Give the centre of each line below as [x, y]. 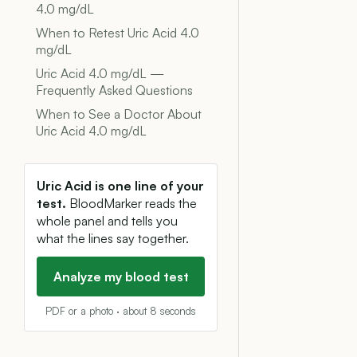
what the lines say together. [113, 238]
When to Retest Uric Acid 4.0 [118, 33]
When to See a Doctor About [119, 114]
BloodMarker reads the [131, 203]
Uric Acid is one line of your [120, 186]
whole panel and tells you [107, 221]
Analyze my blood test [121, 277]
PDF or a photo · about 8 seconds [121, 311]
